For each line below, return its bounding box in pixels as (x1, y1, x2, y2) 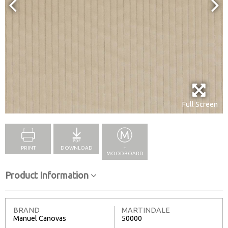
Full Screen (182, 100, 218, 108)
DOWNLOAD (60, 145, 93, 151)
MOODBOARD (106, 150, 144, 156)
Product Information (5, 169, 91, 180)
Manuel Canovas (13, 214, 66, 222)
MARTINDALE (122, 206, 170, 214)
